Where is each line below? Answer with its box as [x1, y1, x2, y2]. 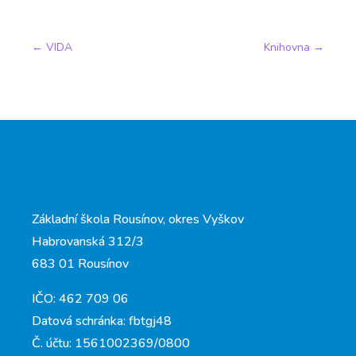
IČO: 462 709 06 [32, 289, 129, 308]
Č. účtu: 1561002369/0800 [32, 334, 190, 352]
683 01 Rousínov [32, 254, 129, 273]
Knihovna [264, 40, 311, 56]
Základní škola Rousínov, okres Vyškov [32, 210, 244, 228]
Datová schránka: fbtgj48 [32, 311, 172, 330]
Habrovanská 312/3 [32, 232, 144, 250]
